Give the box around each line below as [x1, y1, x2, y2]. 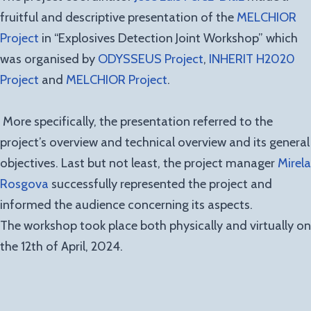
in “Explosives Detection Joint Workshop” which [42, 30, 298, 47]
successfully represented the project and [51, 176, 272, 192]
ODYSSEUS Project [98, 51, 203, 67]
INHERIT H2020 [209, 51, 295, 67]
